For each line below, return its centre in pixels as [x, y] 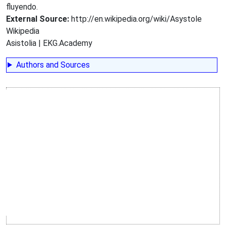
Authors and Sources [53, 65]
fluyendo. [22, 7]
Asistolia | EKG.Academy [49, 43]
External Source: [38, 19]
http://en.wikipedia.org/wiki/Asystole [135, 19]
